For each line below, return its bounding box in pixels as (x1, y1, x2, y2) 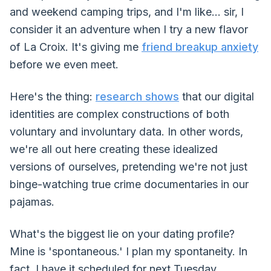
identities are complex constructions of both (10, 108, 229, 120)
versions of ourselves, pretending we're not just (10, 160, 247, 173)
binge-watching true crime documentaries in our (10, 178, 249, 191)
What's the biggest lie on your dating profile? (10, 227, 235, 240)
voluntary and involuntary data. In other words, (10, 125, 243, 138)
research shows (96, 90, 179, 103)
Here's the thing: (10, 90, 96, 103)
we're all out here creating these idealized (10, 143, 218, 155)
